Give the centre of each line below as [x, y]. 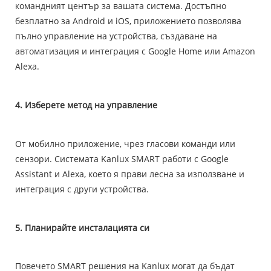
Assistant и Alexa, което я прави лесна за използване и [130, 174]
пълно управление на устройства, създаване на [116, 36]
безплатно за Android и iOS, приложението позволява [128, 21]
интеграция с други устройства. [82, 189]
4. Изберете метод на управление [86, 105]
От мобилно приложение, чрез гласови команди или [125, 143]
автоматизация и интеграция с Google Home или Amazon [135, 51]
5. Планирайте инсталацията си [82, 227]
